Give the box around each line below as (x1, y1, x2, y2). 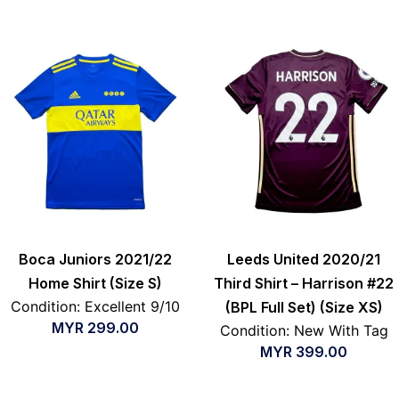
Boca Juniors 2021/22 (19, 250, 172, 269)
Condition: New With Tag (219, 322, 388, 340)
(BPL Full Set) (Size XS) (224, 298, 383, 317)
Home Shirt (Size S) (28, 274, 162, 293)
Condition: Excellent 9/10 (11, 297, 180, 316)
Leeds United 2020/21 (227, 250, 380, 269)
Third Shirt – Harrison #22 (214, 274, 394, 293)
